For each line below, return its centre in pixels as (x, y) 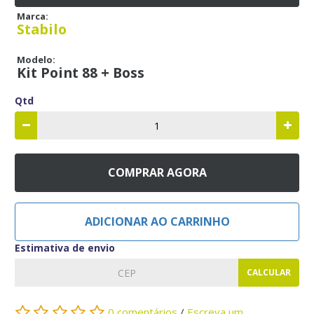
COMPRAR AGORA (157, 173)
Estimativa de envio (65, 248)
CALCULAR (269, 273)
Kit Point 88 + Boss (81, 73)
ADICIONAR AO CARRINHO (157, 222)
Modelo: (36, 60)
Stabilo (42, 29)
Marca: (33, 16)
